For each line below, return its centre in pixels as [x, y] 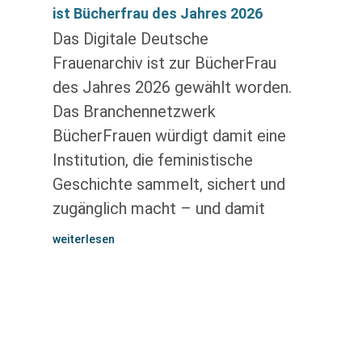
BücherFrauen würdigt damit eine [169, 136]
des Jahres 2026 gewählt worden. [172, 87]
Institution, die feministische [152, 160]
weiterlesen [83, 239]
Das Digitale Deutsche [130, 39]
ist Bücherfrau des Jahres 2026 [157, 13]
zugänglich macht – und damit [158, 208]
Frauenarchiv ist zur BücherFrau [164, 63]
